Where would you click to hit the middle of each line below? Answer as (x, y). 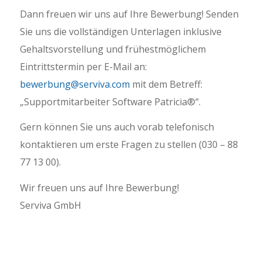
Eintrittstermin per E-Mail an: (83, 66)
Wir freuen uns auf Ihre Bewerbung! (99, 187)
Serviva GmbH (50, 205)
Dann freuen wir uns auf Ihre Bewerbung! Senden (129, 14)
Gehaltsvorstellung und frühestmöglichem (113, 49)
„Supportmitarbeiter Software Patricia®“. (110, 101)
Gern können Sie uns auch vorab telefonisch (117, 127)
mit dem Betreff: (166, 84)
